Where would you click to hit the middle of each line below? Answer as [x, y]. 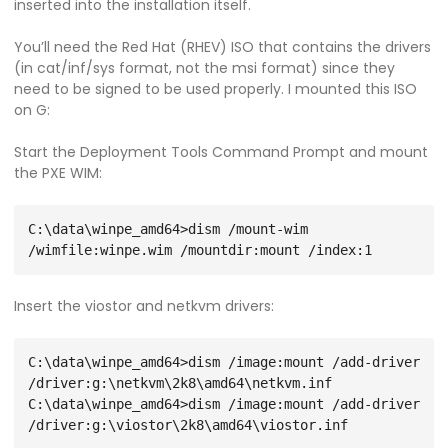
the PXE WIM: [58, 173]
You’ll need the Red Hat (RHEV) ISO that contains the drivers [222, 47]
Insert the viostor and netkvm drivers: [144, 306]
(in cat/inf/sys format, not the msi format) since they [204, 68]
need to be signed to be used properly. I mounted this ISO [215, 89]
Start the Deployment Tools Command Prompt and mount [221, 152]
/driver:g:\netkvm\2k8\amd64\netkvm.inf [180, 383]
